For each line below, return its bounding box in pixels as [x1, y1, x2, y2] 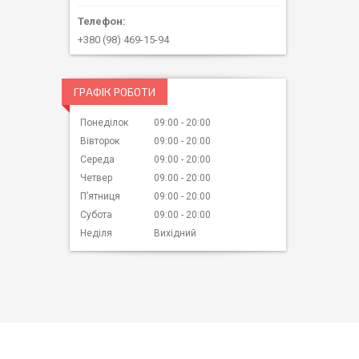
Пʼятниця [80, 191, 120, 203]
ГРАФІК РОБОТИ [74, 85, 155, 99]
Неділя [80, 228, 112, 240]
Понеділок [80, 117, 128, 129]
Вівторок [80, 135, 119, 147]
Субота [80, 209, 112, 221]
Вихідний [154, 228, 196, 240]
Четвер [80, 172, 112, 184]
